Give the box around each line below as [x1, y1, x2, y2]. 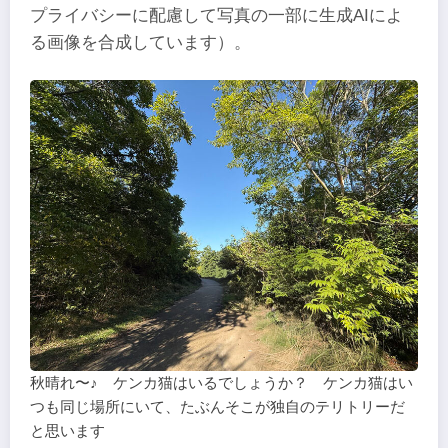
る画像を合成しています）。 [30, 32, 251, 52]
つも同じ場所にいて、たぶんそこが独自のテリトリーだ [30, 397, 405, 415]
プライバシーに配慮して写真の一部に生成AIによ [30, 5, 403, 25]
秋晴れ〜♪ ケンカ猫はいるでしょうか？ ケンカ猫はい [30, 373, 413, 391]
